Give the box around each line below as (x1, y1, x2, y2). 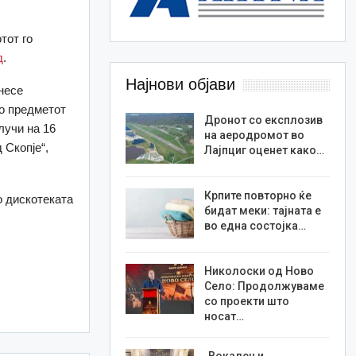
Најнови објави (125, 75, 235, 94)
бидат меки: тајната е (203, 204, 321, 218)
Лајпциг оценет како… (203, 144, 324, 157)
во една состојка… (203, 219, 306, 233)
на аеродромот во (203, 129, 304, 142)
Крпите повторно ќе (203, 189, 311, 203)
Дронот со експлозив (203, 114, 323, 127)
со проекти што (203, 294, 289, 308)
